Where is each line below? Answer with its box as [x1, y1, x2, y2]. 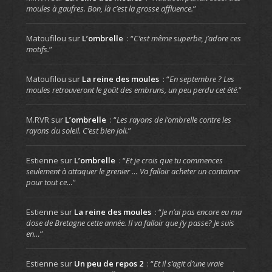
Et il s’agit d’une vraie [153, 258, 223, 270]
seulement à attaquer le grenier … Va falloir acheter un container [25, 166, 240, 177]
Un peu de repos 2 [73, 258, 143, 270]
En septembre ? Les [169, 73, 234, 85]
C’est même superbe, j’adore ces [133, 33, 241, 44]
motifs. [25, 44, 49, 55]
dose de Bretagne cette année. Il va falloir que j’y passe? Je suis [25, 217, 234, 229]
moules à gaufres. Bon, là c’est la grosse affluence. [25, 3, 193, 15]
